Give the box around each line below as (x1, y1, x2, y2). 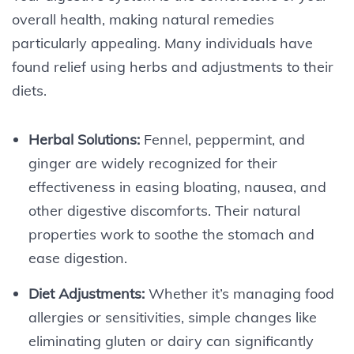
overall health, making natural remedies (12, 9, 274, 28)
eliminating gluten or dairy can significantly (28, 331, 314, 350)
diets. (12, 81, 47, 100)
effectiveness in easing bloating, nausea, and (28, 177, 326, 196)
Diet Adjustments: (28, 284, 145, 303)
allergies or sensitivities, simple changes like (28, 307, 317, 326)
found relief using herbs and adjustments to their (12, 57, 333, 76)
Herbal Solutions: (28, 130, 140, 149)
